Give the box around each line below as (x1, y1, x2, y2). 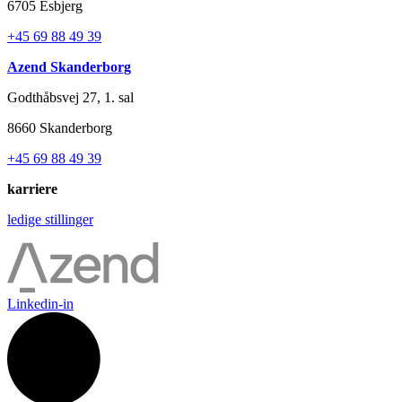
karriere (7, 181, 57, 197)
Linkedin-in (7, 296, 74, 312)
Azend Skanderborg (7, 59, 131, 75)
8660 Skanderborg (7, 120, 112, 136)
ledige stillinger (7, 212, 93, 228)
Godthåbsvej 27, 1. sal (7, 90, 134, 106)
